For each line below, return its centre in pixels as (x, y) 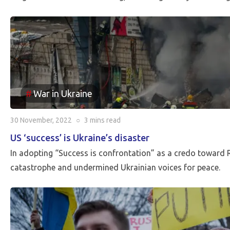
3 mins (94, 120)
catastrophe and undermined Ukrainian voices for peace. (115, 167)
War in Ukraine (63, 93)
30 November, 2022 (41, 120)
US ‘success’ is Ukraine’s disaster (80, 138)
